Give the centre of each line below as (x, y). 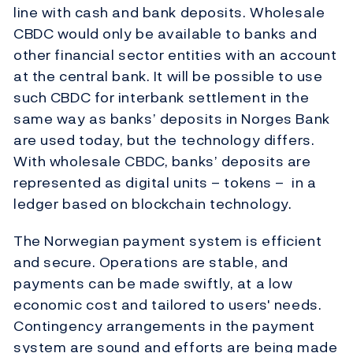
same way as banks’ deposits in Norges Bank (172, 119)
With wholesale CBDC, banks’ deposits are (162, 162)
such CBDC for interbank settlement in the (162, 98)
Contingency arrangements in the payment (164, 326)
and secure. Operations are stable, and (151, 262)
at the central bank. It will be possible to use (168, 76)
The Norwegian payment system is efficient (168, 241)
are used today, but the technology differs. (164, 140)
